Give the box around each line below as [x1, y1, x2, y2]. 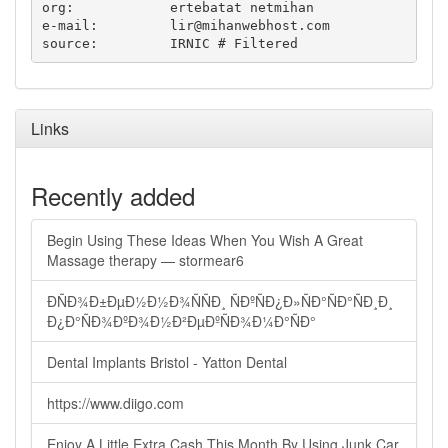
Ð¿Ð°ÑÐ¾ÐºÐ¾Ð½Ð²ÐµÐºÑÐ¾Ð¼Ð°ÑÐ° [47, 311, 316, 331]
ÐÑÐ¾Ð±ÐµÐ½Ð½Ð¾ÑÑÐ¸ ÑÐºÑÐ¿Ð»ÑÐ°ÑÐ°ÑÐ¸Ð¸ [47, 291, 393, 311]
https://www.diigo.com [47, 393, 184, 413]
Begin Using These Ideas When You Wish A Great [47, 230, 363, 250]
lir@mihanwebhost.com [169, 17, 330, 33]
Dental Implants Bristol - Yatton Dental [47, 352, 287, 372]
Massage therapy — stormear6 [47, 250, 244, 270]
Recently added [31, 178, 195, 213]
